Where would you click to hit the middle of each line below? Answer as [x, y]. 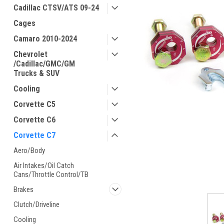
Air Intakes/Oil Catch [44, 165]
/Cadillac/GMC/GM [44, 64]
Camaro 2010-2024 [45, 39]
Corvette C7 [34, 135]
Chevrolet [30, 54]
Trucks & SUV [36, 73]
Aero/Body [29, 150]
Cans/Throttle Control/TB [51, 174]
